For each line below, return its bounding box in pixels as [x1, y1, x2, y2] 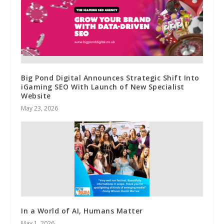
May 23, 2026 [21, 103, 58, 112]
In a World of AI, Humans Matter [21, 205, 143, 215]
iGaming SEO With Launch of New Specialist [21, 81, 184, 91]
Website [21, 90, 51, 100]
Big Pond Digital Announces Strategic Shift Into [21, 72, 199, 82]
